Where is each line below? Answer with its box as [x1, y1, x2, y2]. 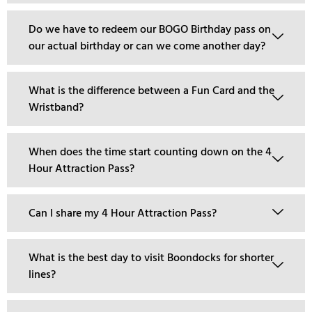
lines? [29, 266, 56, 282]
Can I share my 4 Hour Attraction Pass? [29, 205, 217, 221]
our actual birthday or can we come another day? [29, 38, 265, 54]
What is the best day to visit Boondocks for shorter [29, 249, 274, 265]
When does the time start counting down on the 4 [29, 143, 272, 159]
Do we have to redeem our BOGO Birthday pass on [29, 21, 271, 37]
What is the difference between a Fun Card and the [29, 82, 274, 98]
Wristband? [29, 99, 84, 115]
